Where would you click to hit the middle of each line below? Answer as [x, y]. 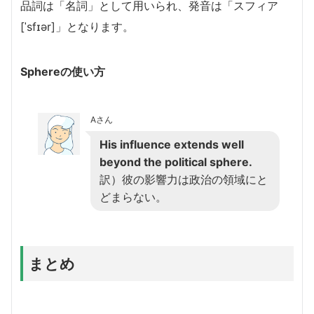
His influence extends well [172, 145]
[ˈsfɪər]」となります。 [77, 27]
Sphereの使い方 [63, 72]
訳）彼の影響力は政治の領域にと [184, 180]
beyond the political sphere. [176, 162]
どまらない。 [133, 197]
